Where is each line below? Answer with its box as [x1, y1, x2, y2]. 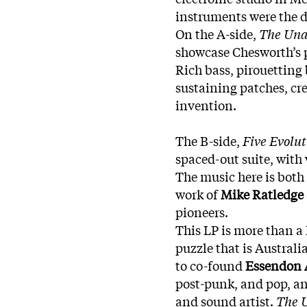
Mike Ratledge [221, 184, 304, 203]
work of [175, 184, 221, 203]
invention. [175, 95, 236, 114]
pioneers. [175, 202, 228, 221]
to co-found [175, 256, 245, 274]
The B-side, [175, 131, 243, 149]
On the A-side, [175, 24, 259, 42]
